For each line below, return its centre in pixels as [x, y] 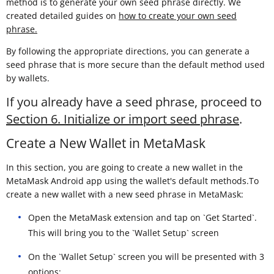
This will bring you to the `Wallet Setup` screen [124, 232]
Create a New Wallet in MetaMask [106, 143]
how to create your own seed [178, 16]
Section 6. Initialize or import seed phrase [123, 119]
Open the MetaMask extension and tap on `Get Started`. [143, 217]
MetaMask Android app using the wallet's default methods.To [132, 180]
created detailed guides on [62, 16]
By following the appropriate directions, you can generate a [128, 51]
